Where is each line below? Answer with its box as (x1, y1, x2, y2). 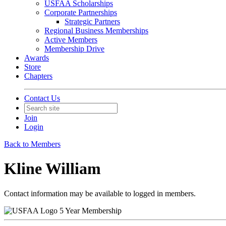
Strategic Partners (65, 17, 120, 26)
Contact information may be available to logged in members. (4, 189, 196, 198)
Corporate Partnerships (44, 8, 117, 17)
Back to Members (4, 140, 61, 148)
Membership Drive (44, 44, 104, 53)
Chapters (24, 72, 52, 80)
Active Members (44, 35, 97, 44)
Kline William (4, 159, 101, 178)
